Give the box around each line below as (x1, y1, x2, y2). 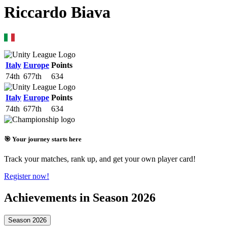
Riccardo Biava (4, 3, 110, 22)
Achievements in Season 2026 (4, 191, 156, 205)
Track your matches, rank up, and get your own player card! (4, 155, 196, 164)
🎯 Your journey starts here (4, 135, 82, 143)
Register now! (4, 172, 49, 181)
